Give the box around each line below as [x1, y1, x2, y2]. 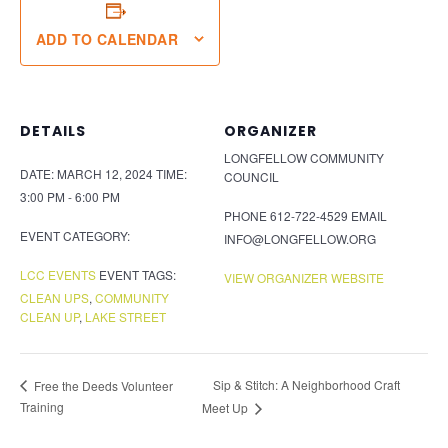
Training [20, 398, 64, 416]
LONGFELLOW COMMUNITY [224, 148, 384, 166]
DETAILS [20, 120, 86, 141]
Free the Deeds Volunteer [31, 376, 173, 394]
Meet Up [202, 399, 252, 417]
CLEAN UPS [20, 288, 89, 306]
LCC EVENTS [20, 265, 96, 283]
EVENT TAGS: [99, 265, 176, 283]
